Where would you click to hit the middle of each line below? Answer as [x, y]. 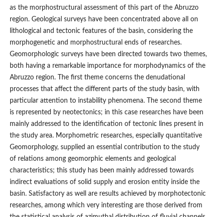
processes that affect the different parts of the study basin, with [104, 89]
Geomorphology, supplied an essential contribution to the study [104, 147]
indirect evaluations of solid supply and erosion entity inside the [104, 182]
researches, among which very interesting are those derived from [106, 205]
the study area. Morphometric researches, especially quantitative [106, 135]
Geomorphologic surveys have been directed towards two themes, [108, 54]
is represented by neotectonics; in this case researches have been [106, 112]
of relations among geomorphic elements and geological [93, 159]
